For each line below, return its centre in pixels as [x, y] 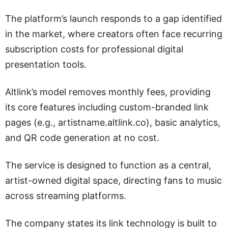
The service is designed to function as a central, [108, 165]
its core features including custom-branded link [107, 107]
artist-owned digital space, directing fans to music [113, 180]
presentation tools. [46, 64]
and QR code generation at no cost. [82, 138]
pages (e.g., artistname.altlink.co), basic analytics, [113, 122]
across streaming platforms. [66, 196]
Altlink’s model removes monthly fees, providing [108, 92]
